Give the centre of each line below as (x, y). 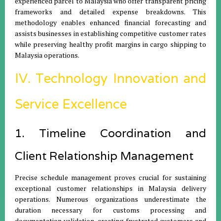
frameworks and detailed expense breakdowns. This (110, 12)
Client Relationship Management (104, 156)
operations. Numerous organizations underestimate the (110, 199)
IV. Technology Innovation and (110, 78)
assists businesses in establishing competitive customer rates (110, 33)
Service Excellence (71, 104)
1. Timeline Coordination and (110, 133)
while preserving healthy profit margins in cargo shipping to (110, 44)
